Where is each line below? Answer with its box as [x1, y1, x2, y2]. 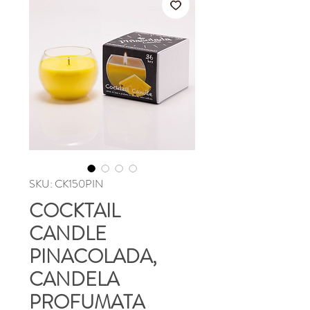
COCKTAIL [29, 197, 120, 225]
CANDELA [29, 265, 119, 293]
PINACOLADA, [29, 242, 156, 271]
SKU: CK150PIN [29, 175, 103, 192]
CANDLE [29, 219, 107, 248]
